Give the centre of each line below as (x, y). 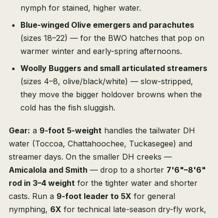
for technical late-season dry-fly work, (134, 209)
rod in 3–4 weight (42, 183)
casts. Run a (33, 196)
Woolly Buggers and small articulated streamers (114, 68)
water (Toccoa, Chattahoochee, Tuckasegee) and (100, 144)
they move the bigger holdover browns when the (111, 95)
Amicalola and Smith (48, 170)
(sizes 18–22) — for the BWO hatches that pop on (112, 38)
